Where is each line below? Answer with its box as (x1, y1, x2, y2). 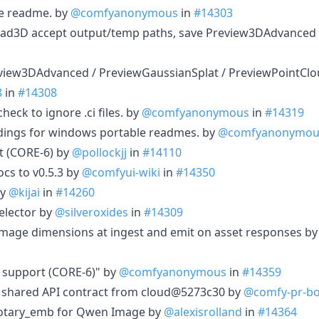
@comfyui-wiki (82, 164, 160, 180)
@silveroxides (55, 204, 128, 220)
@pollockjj (72, 144, 127, 160)
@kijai (9, 184, 40, 200)
